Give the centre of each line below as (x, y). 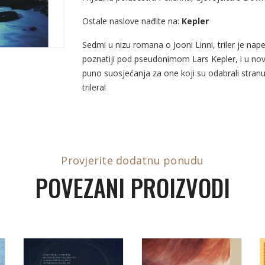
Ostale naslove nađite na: (132, 21)
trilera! (94, 87)
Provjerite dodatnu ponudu (132, 160)
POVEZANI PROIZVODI (132, 188)
